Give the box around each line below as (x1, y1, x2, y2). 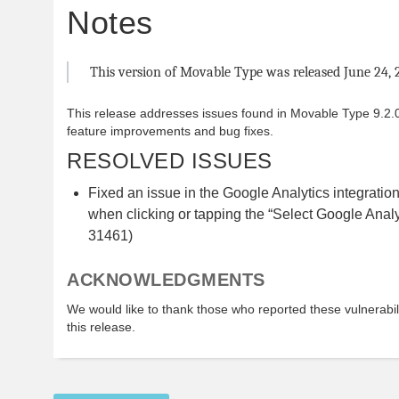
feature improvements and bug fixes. (67, 123, 273, 138)
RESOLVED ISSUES (67, 148, 273, 173)
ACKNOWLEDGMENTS (67, 269, 265, 289)
